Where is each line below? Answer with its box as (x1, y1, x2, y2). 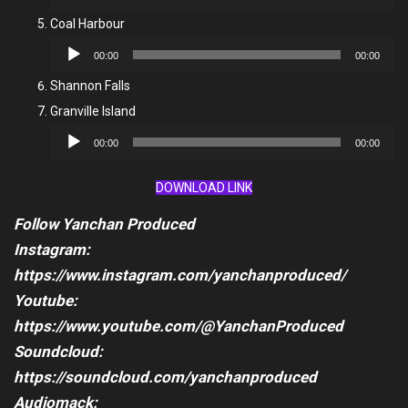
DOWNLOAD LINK (156, 180, 252, 195)
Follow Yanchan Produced (14, 215, 195, 233)
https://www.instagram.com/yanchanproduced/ (14, 266, 346, 284)
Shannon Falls (50, 78, 130, 93)
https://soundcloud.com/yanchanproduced (14, 368, 317, 386)
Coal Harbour (50, 16, 125, 31)
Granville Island (50, 104, 136, 118)
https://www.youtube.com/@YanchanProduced (14, 317, 343, 335)
